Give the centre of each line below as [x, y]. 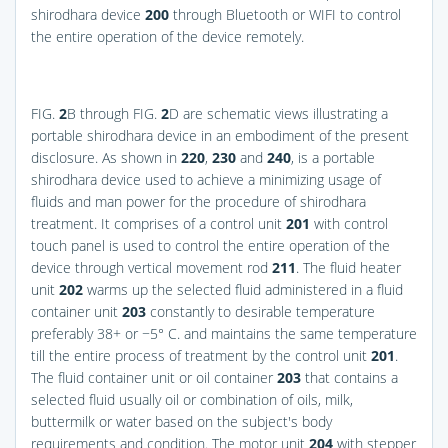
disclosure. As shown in [106, 157]
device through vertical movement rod [151, 267]
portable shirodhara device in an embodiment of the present [220, 135]
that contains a [349, 377]
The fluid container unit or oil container [154, 377]
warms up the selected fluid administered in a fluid [243, 289]
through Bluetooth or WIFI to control [285, 14]
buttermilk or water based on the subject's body [181, 421]
